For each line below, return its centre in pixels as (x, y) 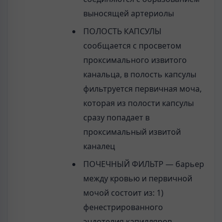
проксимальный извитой (132, 132)
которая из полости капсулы (138, 103)
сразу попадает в (116, 117)
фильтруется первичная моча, (142, 88)
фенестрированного (123, 207)
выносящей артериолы (128, 13)
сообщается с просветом (132, 45)
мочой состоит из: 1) (123, 193)
